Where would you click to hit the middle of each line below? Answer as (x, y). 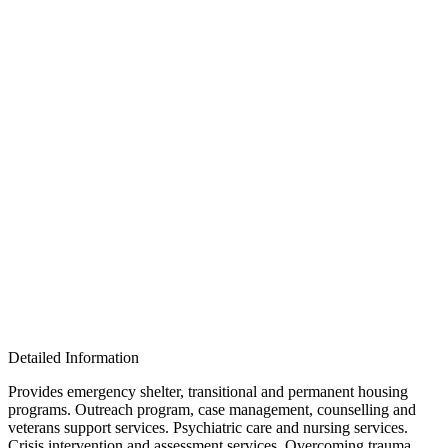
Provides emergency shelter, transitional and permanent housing (208, 391)
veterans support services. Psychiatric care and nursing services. (208, 427)
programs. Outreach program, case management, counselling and (212, 409)
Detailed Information (73, 357)
